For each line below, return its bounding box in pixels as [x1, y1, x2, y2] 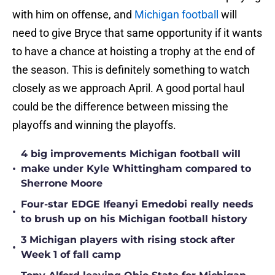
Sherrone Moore [21, 177, 103, 190]
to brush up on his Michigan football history [21, 213, 247, 225]
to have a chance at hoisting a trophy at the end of [12, 45, 255, 58]
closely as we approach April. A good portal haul [12, 82, 244, 95]
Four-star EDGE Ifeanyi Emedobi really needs [21, 198, 254, 211]
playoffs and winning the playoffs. [12, 118, 176, 132]
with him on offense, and [12, 8, 134, 21]
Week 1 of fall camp [21, 249, 121, 261]
